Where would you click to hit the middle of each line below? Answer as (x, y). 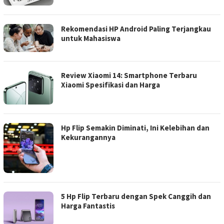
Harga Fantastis (89, 206)
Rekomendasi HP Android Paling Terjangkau (136, 28)
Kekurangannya (88, 137)
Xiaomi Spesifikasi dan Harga (110, 84)
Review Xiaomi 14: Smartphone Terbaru (129, 75)
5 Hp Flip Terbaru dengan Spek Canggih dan (136, 196)
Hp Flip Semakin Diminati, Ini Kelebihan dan (135, 128)
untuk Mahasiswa (91, 38)
